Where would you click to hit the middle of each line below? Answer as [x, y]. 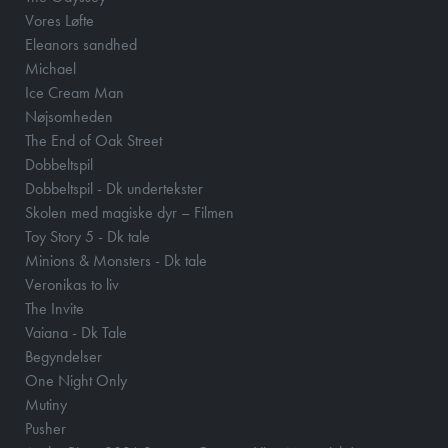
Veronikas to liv [72, 285]
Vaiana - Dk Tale [76, 333]
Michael [50, 69]
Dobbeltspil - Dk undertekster [114, 189]
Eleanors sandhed [81, 45]
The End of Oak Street [93, 141]
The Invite [54, 309]
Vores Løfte [59, 21]
